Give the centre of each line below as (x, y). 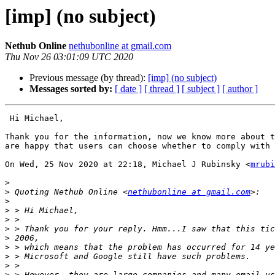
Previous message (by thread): (89, 78)
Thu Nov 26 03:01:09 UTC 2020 (69, 57)
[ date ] (128, 89)
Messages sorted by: (71, 89)
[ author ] (240, 89)
